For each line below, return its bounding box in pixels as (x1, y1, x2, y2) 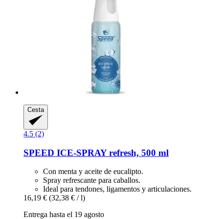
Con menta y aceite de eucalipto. (43, 167, 143, 176)
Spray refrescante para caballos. (43, 176, 140, 185)
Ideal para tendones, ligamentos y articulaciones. (43, 185, 192, 194)
